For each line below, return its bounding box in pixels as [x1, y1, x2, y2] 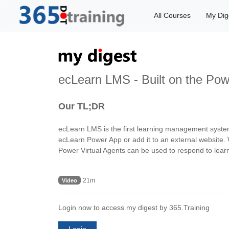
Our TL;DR [58, 101, 105, 111]
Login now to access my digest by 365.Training [58, 203, 210, 212]
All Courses [154, 11, 191, 20]
